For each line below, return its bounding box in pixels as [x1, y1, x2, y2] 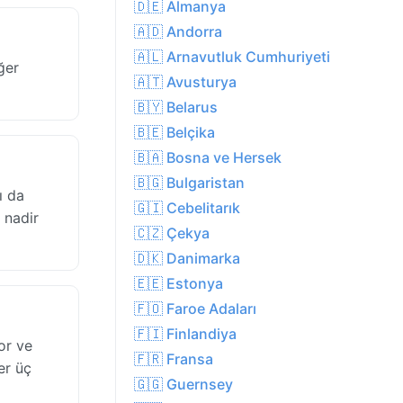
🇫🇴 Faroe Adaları [134, 300, 256, 318]
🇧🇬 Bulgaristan [134, 174, 245, 193]
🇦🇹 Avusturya [134, 73, 237, 92]
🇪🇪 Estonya [134, 274, 223, 293]
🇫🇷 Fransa [134, 350, 213, 369]
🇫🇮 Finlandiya [134, 325, 237, 344]
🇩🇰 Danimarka [134, 249, 240, 268]
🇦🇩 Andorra [134, 22, 222, 41]
